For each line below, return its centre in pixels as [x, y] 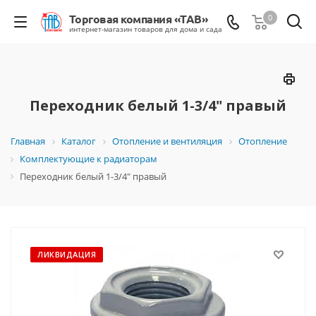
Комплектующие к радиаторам [89, 158]
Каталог [79, 141]
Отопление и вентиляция [167, 141]
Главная [28, 141]
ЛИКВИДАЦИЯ [67, 255]
